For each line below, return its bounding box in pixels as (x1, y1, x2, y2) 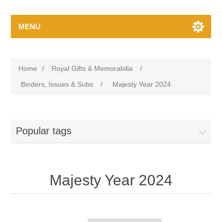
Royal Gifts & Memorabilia (52, 64, 133, 72)
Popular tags (16, 125, 72, 136)
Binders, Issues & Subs (21, 80, 94, 88)
